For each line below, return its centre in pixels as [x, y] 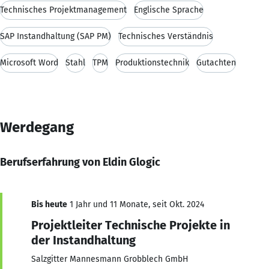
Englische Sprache [169, 10]
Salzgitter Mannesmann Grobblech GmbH [110, 259]
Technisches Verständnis [166, 36]
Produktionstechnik [152, 62]
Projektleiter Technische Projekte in [131, 225]
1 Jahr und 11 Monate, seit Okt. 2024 [136, 204]
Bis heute [49, 204]
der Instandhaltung [83, 240]
